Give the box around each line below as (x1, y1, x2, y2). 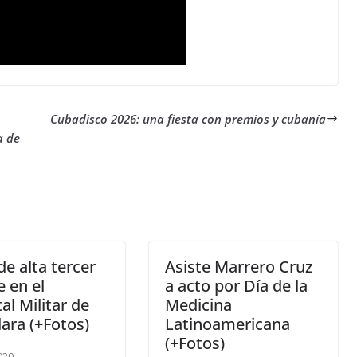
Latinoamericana (165, 312, 291, 335)
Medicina (165, 293, 233, 316)
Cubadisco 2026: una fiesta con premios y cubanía (49, 110, 326, 127)
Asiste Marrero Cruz (165, 255, 313, 277)
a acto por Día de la (165, 274, 308, 296)
